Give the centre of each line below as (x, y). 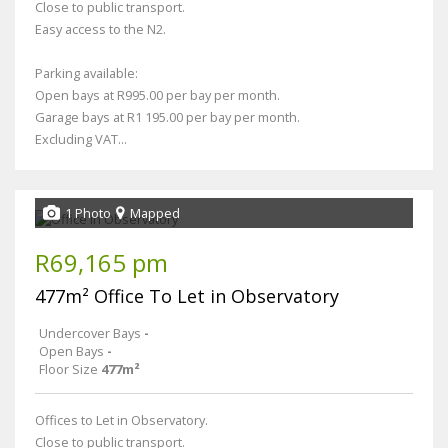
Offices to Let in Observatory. (121, 420)
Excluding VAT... (81, 139)
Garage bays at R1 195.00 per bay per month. (167, 117)
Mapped (155, 213)
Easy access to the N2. (100, 29)
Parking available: (86, 73)
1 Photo (88, 213)
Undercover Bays (90, 333)
